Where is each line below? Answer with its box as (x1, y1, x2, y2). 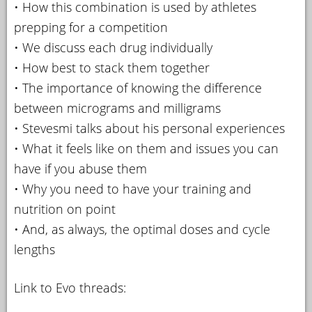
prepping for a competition (14, 18, 168, 36)
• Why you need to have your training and (14, 180, 251, 197)
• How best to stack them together (14, 58, 210, 76)
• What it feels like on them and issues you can (14, 139, 279, 157)
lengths (14, 240, 55, 258)
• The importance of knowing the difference (14, 79, 262, 96)
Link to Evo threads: (14, 279, 126, 296)
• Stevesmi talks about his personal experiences (14, 119, 285, 136)
